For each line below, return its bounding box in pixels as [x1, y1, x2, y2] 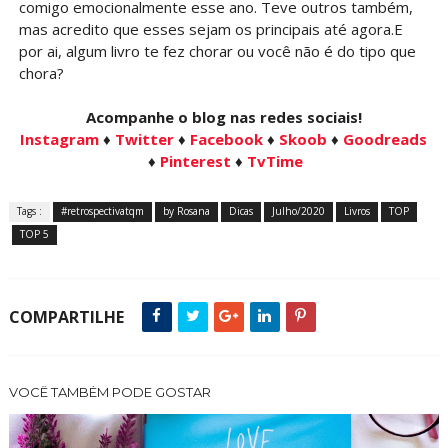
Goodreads [343, 129, 428, 150]
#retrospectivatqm [60, 204, 144, 219]
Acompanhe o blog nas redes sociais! [85, 107, 362, 128]
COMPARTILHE [8, 306, 124, 329]
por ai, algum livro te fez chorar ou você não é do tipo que [18, 41, 416, 62]
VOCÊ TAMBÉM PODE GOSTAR [8, 384, 211, 401]
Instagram [20, 129, 100, 150]
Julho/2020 [271, 204, 325, 219]
